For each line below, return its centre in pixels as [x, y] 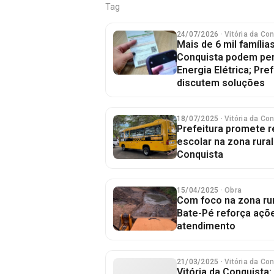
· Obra [231, 190]
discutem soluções [221, 83]
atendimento [206, 226]
